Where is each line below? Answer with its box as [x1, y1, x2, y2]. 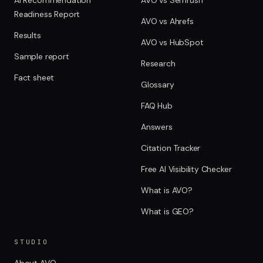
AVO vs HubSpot [141, 36, 204, 48]
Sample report [14, 50, 69, 62]
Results [14, 29, 41, 41]
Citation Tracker [141, 142, 201, 153]
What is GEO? [141, 205, 194, 217]
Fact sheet [14, 72, 55, 83]
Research [141, 58, 176, 69]
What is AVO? [141, 184, 193, 195]
